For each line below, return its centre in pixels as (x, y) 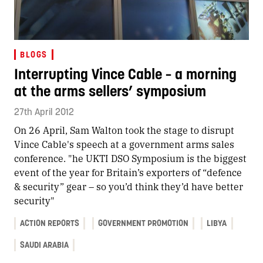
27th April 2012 (44, 111)
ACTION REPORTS (50, 223)
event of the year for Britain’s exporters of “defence (128, 172)
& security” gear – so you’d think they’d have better (129, 186)
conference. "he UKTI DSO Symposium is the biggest (130, 158)
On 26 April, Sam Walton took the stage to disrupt (124, 130)
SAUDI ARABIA (45, 245)
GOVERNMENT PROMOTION (143, 223)
